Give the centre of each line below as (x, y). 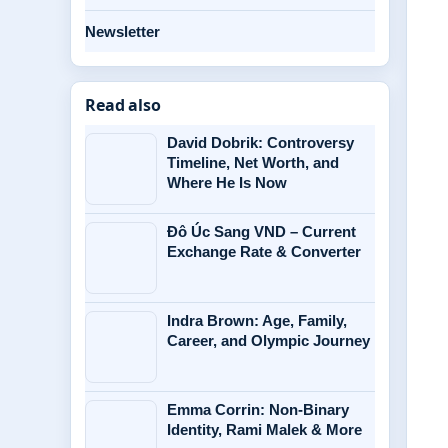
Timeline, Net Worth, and (253, 162)
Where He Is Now (227, 182)
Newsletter (122, 31)
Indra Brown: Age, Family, (257, 320)
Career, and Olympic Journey (268, 340)
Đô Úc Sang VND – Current (261, 231)
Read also (123, 105)
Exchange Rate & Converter (264, 251)
